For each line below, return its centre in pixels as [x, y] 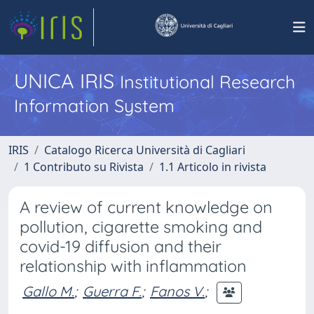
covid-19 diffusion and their [121, 246]
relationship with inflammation [133, 266]
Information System [94, 105]
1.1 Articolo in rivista [213, 167]
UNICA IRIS [67, 81]
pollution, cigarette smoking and [141, 227]
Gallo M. [48, 291]
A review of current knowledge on [146, 207]
